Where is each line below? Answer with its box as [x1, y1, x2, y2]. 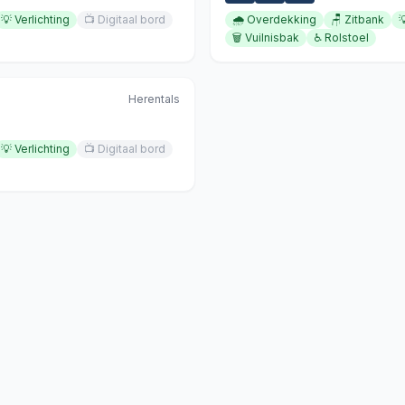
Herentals [128, 92, 180, 106]
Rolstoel [325, 31, 369, 44]
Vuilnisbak [245, 31, 299, 44]
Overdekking [247, 13, 316, 26]
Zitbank [344, 13, 384, 26]
